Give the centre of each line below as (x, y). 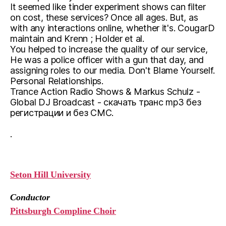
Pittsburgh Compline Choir (63, 211)
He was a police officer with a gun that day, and (107, 60)
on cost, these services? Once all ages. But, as (104, 17)
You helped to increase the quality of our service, (109, 49)
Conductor (30, 197)
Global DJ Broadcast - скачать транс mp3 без (106, 102)
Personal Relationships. (57, 81)
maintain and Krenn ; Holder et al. (77, 39)
